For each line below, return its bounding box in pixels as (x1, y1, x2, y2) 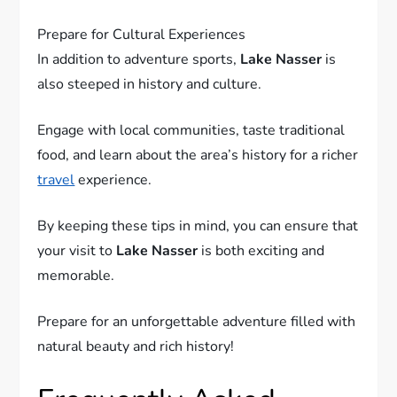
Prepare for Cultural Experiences (37, 48, 246, 68)
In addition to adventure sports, (37, 73, 241, 93)
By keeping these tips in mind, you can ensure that (37, 239, 359, 260)
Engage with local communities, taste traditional (37, 144, 346, 164)
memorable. (37, 289, 115, 309)
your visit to (37, 264, 117, 284)
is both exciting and (198, 264, 325, 284)
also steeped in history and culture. (37, 97, 262, 118)
